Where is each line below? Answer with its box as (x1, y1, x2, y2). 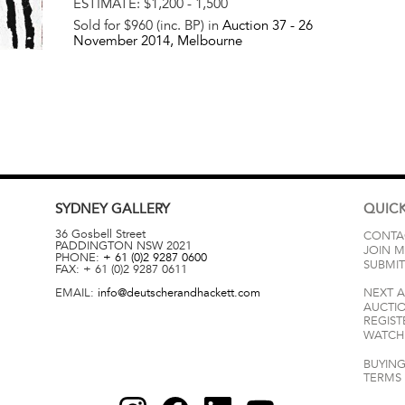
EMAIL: (54, 285, 98, 300)
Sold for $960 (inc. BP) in (72, 16, 222, 33)
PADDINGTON (54, 238, 133, 253)
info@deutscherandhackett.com (97, 285, 260, 300)
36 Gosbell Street (54, 226, 146, 241)
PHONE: (54, 250, 103, 265)
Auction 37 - (221, 16, 298, 33)
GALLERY (110, 201, 170, 218)
